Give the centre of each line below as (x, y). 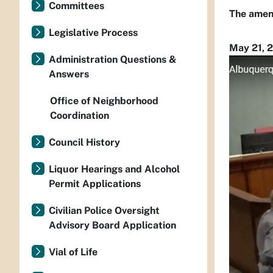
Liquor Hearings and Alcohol (114, 169)
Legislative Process (93, 33)
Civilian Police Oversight (104, 211)
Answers (69, 74)
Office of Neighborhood (104, 101)
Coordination (80, 115)
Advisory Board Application (112, 225)
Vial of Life (73, 252)
